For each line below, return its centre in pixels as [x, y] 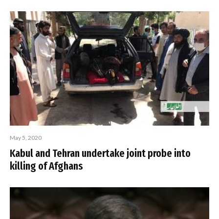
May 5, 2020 [26, 137]
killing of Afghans [46, 166]
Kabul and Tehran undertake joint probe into [100, 153]
